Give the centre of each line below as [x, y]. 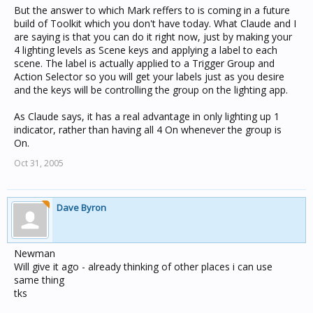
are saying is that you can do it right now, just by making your [153, 37]
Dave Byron [81, 208]
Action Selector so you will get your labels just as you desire [149, 77]
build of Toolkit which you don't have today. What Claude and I [155, 23]
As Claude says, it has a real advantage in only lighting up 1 [147, 116]
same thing [39, 280]
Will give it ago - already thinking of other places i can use [143, 267]
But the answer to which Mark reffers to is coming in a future [152, 10]
